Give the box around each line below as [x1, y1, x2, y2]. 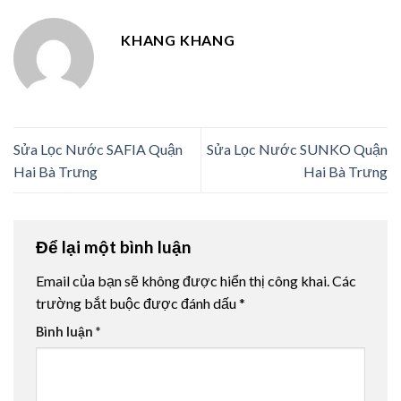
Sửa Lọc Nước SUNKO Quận [207, 141, 388, 158]
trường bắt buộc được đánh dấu [36, 294, 239, 311]
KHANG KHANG [121, 31, 235, 49]
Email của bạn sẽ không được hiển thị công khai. [36, 271, 329, 289]
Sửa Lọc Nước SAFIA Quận [13, 141, 183, 158]
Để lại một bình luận [36, 236, 195, 258]
